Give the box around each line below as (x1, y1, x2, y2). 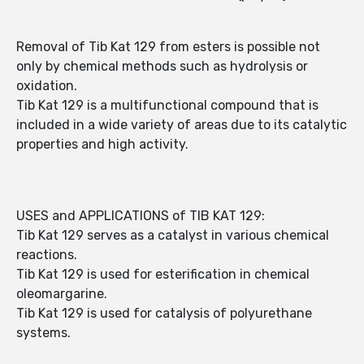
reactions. (16, 247, 77, 263)
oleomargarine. (16, 286, 107, 302)
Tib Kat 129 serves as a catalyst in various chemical (16, 227, 329, 244)
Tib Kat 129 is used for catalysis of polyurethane (16, 305, 312, 322)
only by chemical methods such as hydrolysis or (16, 58, 308, 75)
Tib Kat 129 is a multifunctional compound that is (16, 97, 318, 114)
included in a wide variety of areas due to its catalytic (16, 117, 347, 133)
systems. (16, 325, 71, 341)
